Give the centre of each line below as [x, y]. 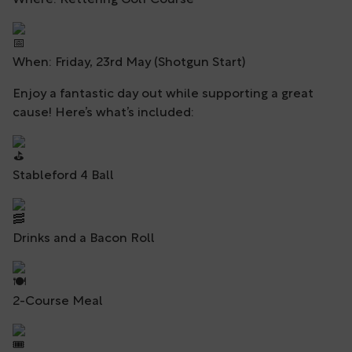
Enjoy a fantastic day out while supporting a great [163, 95]
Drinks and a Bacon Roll [84, 239]
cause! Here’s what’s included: [103, 114]
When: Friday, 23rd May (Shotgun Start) [129, 63]
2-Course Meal [58, 302]
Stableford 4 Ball [63, 176]
